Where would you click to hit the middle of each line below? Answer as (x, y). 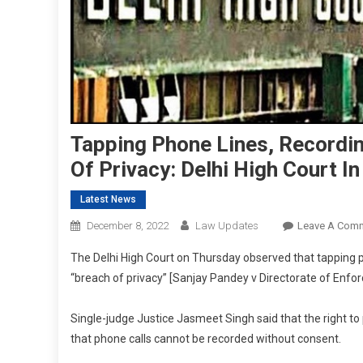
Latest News (108, 200)
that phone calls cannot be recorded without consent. (206, 339)
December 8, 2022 (128, 226)
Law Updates (227, 226)
